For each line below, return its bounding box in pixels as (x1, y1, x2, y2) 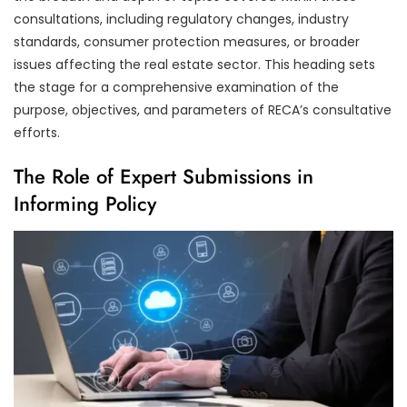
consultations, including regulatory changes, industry (14, 9, 349, 28)
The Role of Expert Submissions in (14, 161, 313, 191)
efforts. (14, 123, 60, 142)
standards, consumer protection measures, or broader (14, 32, 360, 51)
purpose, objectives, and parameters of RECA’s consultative (14, 100, 392, 119)
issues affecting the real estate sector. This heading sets (14, 55, 375, 74)
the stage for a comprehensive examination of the (14, 77, 339, 96)
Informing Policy (14, 188, 156, 218)
